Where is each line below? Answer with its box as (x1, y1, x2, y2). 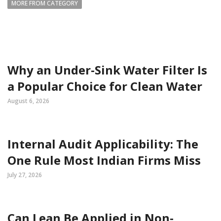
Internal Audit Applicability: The (7, 136, 198, 152)
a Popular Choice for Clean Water (7, 78, 202, 95)
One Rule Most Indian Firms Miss (7, 152, 201, 169)
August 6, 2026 (7, 97, 49, 106)
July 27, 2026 (7, 171, 42, 180)
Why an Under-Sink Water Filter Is (7, 62, 207, 78)
